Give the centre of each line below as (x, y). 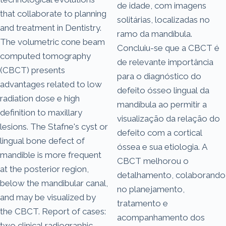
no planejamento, (151, 189)
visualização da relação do (168, 118)
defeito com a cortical (160, 132)
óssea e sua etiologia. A (162, 147)
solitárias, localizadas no (163, 19)
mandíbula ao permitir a (162, 104)
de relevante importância (165, 62)
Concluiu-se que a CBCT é (168, 48)
